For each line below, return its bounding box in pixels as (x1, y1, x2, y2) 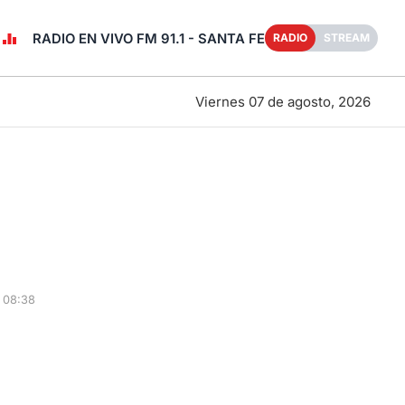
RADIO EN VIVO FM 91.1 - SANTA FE (33, 30, 265, 47)
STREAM (324, 31, 370, 44)
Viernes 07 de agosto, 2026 (194, 92, 371, 110)
